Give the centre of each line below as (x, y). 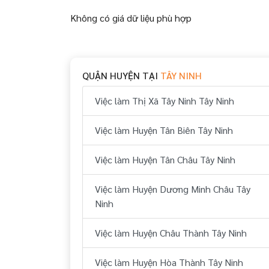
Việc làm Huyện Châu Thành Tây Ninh (171, 233)
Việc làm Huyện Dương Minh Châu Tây (173, 189)
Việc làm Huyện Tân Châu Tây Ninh (165, 159)
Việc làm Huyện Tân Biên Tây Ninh (164, 130)
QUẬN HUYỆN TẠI (121, 75)
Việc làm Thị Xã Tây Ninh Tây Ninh (165, 101)
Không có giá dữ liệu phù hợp (131, 18)
